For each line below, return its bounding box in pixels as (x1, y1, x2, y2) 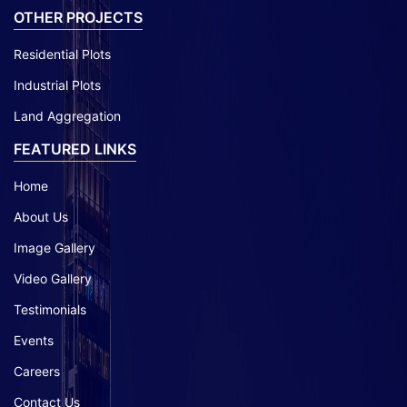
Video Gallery (14, 270, 92, 286)
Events (14, 332, 54, 348)
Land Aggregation (14, 107, 121, 124)
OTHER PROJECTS (14, 7, 143, 26)
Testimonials (14, 301, 86, 317)
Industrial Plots (14, 76, 101, 93)
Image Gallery (14, 239, 95, 255)
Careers (14, 362, 60, 379)
